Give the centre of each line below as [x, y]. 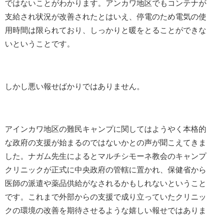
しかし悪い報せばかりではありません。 [75, 86]
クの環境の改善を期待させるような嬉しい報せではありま [106, 210]
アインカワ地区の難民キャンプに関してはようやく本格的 [106, 129]
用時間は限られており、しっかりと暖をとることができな [106, 30]
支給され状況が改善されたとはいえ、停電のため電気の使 [106, 17]
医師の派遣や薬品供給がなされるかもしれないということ [106, 183]
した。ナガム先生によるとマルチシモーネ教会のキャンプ [106, 156]
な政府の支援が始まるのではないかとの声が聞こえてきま [106, 143]
